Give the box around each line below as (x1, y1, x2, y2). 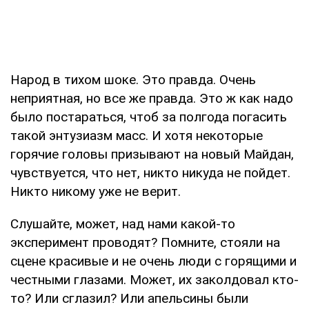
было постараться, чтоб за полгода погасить (10, 108, 287, 125)
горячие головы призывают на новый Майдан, (10, 146, 294, 162)
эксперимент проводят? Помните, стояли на (10, 234, 280, 250)
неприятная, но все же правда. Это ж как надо (10, 90, 293, 106)
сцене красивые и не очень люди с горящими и (10, 252, 297, 269)
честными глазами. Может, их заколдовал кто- (10, 271, 299, 288)
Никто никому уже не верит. (10, 183, 181, 199)
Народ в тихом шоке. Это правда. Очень (10, 71, 256, 88)
